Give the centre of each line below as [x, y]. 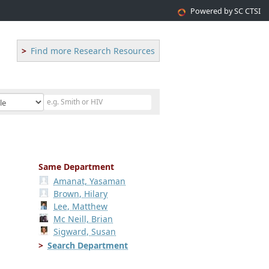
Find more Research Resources [93, 50]
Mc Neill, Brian [83, 219]
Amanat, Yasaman [90, 181]
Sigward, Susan [85, 231]
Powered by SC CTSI [225, 11]
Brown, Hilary [81, 194]
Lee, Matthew [81, 206]
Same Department [76, 167]
